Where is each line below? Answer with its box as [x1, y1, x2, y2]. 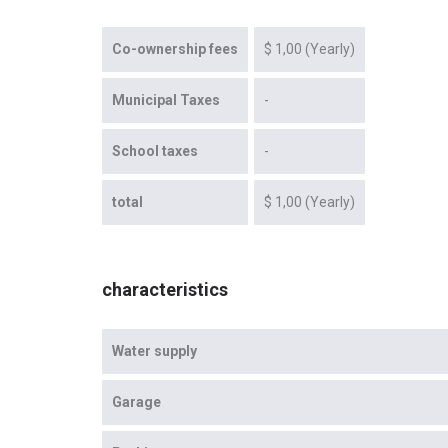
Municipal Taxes [112, 92, 220, 109]
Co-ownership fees [112, 41, 238, 58]
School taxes [112, 143, 198, 160]
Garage [112, 394, 161, 411]
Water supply [112, 343, 197, 360]
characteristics [102, 279, 228, 301]
